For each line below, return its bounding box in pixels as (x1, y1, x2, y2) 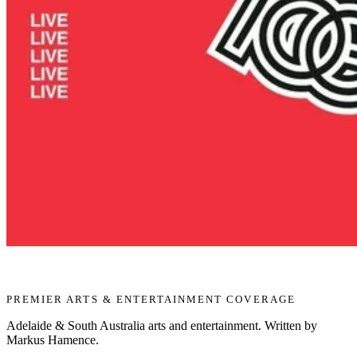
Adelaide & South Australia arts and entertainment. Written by (6, 319, 317, 333)
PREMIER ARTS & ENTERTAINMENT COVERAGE (6, 294, 296, 306)
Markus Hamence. (6, 333, 99, 347)
